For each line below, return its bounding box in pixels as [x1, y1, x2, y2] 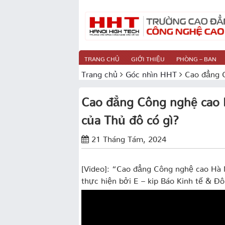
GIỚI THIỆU [131, 55, 165, 60]
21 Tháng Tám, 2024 [91, 134, 166, 140]
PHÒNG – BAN [176, 55, 216, 60]
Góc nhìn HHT [126, 69, 177, 75]
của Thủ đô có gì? [81, 113, 179, 121]
